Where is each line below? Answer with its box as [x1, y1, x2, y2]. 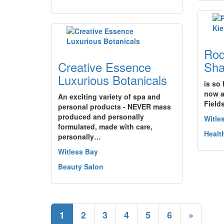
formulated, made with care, [58, 121, 152, 131]
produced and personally [58, 111, 144, 121]
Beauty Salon [58, 161, 103, 171]
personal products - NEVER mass [58, 101, 171, 111]
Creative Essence [58, 58, 151, 75]
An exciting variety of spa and [58, 91, 160, 101]
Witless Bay [58, 146, 98, 156]
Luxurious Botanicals [58, 71, 167, 88]
